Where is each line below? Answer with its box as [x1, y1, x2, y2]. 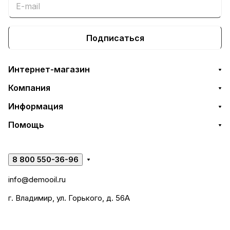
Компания [8, 83, 50, 93]
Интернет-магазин [8, 64, 90, 74]
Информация [8, 101, 63, 111]
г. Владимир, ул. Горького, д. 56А [8, 193, 130, 203]
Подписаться [86, 32, 144, 43]
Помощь [8, 120, 44, 130]
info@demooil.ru [8, 175, 66, 184]
